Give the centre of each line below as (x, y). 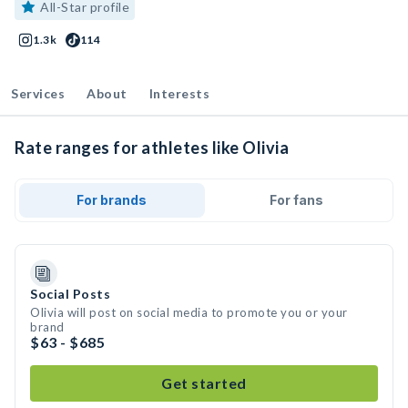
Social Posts (70, 294)
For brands (112, 200)
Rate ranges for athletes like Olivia (152, 148)
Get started (204, 383)
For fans (296, 200)
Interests (179, 93)
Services (38, 93)
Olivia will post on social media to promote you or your (189, 312)
